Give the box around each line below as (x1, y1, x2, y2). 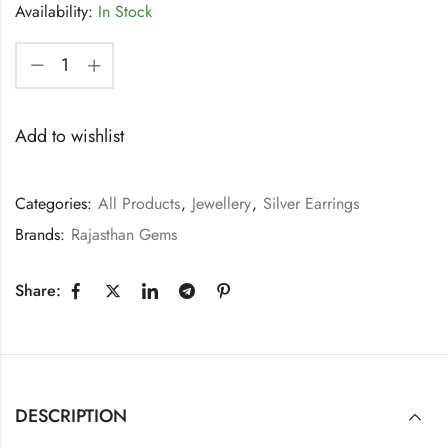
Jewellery (192, 191, 251, 215)
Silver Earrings (263, 191, 359, 215)
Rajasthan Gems (71, 222, 177, 246)
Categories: (15, 191, 97, 215)
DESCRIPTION (15, 402, 127, 429)
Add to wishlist (15, 122, 124, 149)
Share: (15, 279, 61, 303)
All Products (98, 191, 180, 215)
